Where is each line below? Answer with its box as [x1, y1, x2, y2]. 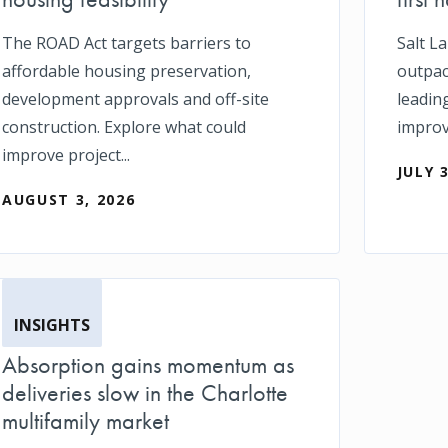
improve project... [2, 143, 130, 166]
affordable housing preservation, [2, 59, 251, 82]
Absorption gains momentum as [2, 348, 294, 380]
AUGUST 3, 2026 [2, 189, 136, 209]
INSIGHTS [14, 313, 90, 336]
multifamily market [2, 404, 169, 436]
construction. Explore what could [2, 115, 246, 138]
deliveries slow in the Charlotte [2, 376, 288, 408]
